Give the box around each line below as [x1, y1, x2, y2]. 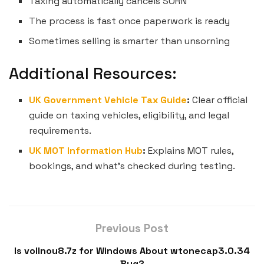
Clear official [190, 93, 248, 106]
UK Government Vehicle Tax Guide [29, 93, 187, 106]
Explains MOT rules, [146, 144, 234, 157]
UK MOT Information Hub [29, 144, 143, 157]
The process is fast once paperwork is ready [29, 15, 230, 28]
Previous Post [95, 220, 169, 236]
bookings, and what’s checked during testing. [29, 159, 236, 172]
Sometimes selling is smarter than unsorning [29, 35, 230, 48]
